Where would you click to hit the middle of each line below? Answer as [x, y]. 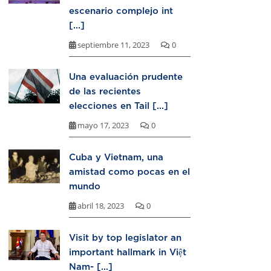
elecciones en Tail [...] [119, 106]
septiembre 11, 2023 [113, 45]
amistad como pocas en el [129, 171]
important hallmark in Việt [128, 252]
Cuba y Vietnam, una [116, 157]
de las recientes [105, 91]
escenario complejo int [121, 11]
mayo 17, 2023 [103, 126]
